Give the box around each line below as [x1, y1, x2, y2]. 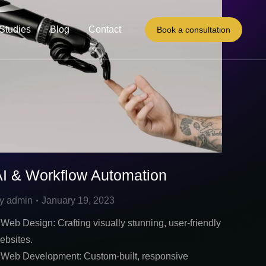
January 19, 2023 [42, 195, 115, 206]
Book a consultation [157, 25, 230, 34]
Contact [88, 24, 121, 34]
